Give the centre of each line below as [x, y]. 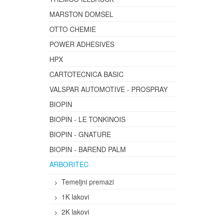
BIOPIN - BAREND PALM [88, 149]
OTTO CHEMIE [73, 29]
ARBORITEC [69, 164]
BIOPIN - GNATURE [80, 134]
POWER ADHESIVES [82, 44]
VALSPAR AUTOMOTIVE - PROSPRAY [108, 89]
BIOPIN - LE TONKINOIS [87, 119]
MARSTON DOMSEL [81, 14]
